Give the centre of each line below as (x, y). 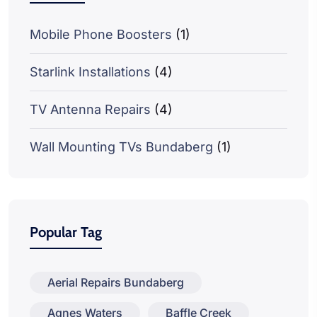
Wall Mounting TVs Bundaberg (121, 147)
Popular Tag (66, 232)
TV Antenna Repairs (90, 110)
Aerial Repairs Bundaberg (116, 283)
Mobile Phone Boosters (101, 35)
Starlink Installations (90, 72)
